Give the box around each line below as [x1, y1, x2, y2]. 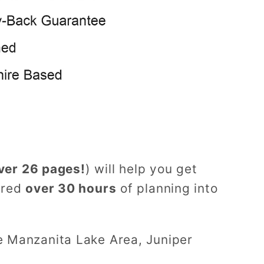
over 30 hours [25, 180, 117, 196]
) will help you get [85, 161, 197, 176]
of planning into [116, 180, 218, 196]
